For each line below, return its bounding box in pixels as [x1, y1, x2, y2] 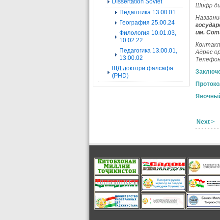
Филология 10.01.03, [119, 29, 176, 36]
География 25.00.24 [119, 19, 175, 26]
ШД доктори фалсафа [112, 65, 173, 72]
